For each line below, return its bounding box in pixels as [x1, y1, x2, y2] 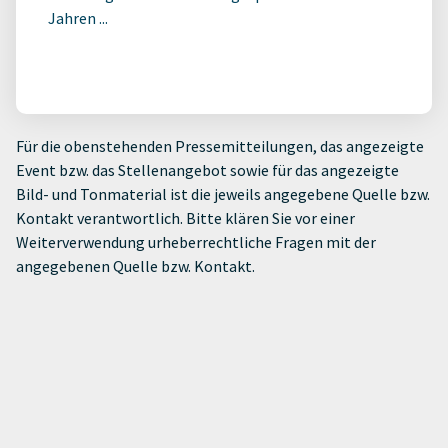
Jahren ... [48, 7, 108, 28]
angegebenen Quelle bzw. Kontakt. [16, 255, 255, 276]
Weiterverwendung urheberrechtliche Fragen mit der [16, 231, 376, 252]
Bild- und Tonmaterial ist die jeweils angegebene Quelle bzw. [16, 183, 430, 204]
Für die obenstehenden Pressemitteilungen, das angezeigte [16, 135, 424, 156]
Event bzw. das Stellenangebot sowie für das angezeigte [16, 159, 399, 180]
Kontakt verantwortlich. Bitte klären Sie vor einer [16, 207, 355, 228]
